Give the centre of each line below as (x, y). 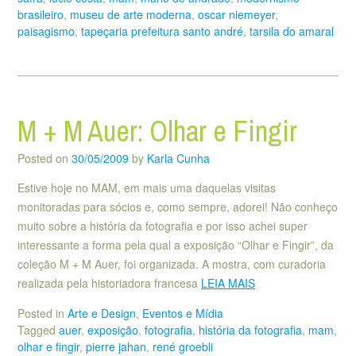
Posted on (44, 158)
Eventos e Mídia (183, 313)
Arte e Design (102, 313)
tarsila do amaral (292, 31)
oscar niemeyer (236, 14)
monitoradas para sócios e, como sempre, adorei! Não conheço (178, 206)
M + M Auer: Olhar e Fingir (157, 131)
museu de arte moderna (131, 14)
